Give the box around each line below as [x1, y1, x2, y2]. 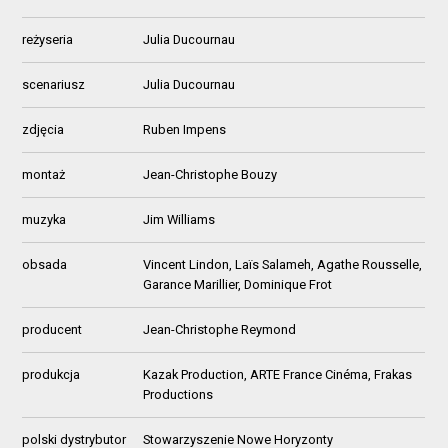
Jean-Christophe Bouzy [143, 166, 278, 182]
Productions [143, 386, 214, 402]
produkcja [22, 366, 81, 382]
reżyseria [22, 31, 74, 47]
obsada [22, 256, 68, 272]
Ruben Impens [143, 121, 227, 137]
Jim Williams [143, 211, 216, 227]
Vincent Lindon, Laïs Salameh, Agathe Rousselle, [143, 256, 423, 272]
